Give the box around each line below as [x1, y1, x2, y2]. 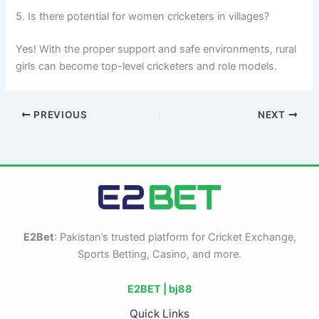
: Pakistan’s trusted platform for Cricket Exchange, [53, 230, 296, 244]
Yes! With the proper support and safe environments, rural [16, 43, 297, 56]
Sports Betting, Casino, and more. [78, 247, 241, 261]
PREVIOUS [31, 108, 88, 120]
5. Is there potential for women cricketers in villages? [16, 10, 270, 23]
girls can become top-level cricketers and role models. [16, 60, 278, 73]
